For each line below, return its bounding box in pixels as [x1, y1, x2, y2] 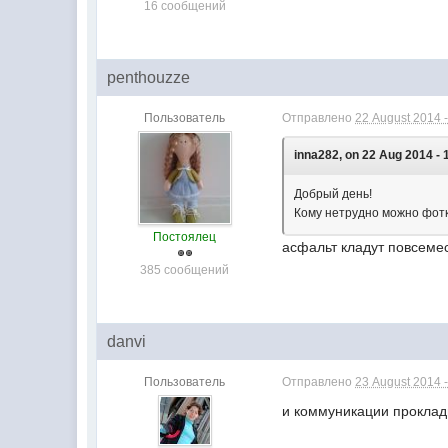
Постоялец [153, 230, 217, 245]
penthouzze [107, 69, 191, 87]
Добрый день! [294, 187, 373, 202]
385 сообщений [140, 263, 230, 278]
